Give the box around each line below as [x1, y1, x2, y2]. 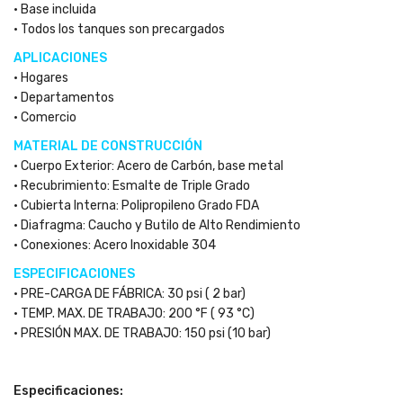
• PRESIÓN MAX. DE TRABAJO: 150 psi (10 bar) [13, 326, 271, 341]
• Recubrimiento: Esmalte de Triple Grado [13, 178, 250, 193]
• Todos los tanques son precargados [13, 22, 225, 37]
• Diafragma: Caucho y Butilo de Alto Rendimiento [13, 218, 300, 233]
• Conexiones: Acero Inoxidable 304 [13, 237, 216, 253]
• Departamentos [13, 90, 114, 105]
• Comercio [13, 110, 76, 125]
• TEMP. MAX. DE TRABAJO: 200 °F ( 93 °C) [13, 306, 255, 321]
